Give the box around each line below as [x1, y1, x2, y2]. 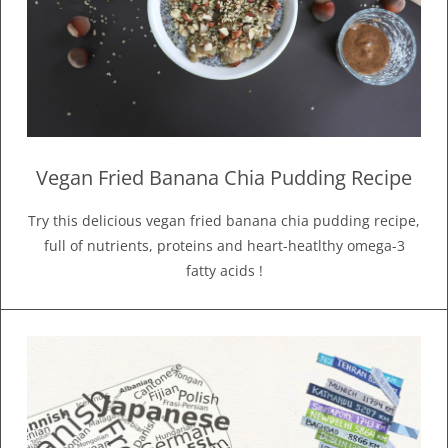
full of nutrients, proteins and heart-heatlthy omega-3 [43, 235, 405, 255]
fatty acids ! [185, 260, 263, 280]
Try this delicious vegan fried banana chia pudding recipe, [28, 210, 420, 230]
